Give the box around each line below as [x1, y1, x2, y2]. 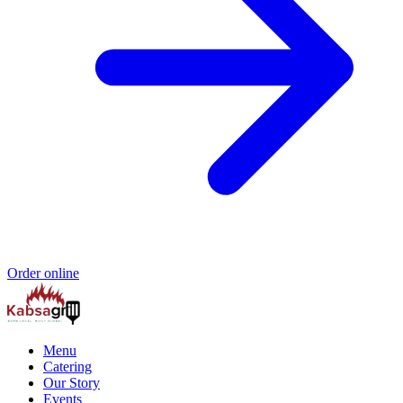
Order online [7, 265, 79, 282]
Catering [43, 359, 92, 375]
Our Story [43, 375, 100, 391]
